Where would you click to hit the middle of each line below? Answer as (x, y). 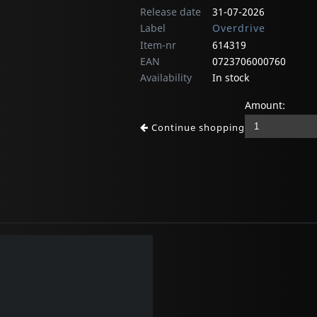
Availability (166, 78)
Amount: (265, 105)
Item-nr (158, 45)
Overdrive (239, 28)
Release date (171, 12)
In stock (231, 78)
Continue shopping (197, 128)
